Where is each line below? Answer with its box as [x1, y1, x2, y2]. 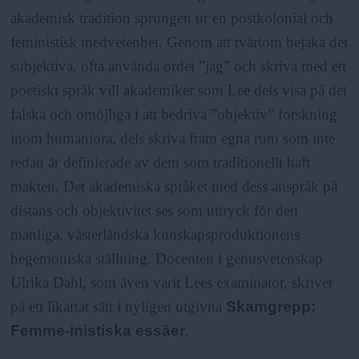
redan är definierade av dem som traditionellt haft [10, 154, 311, 171]
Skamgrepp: [226, 298, 317, 316]
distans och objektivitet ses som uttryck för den [10, 202, 299, 220]
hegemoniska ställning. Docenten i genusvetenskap [10, 250, 324, 268]
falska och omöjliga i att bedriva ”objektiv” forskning [10, 106, 338, 123]
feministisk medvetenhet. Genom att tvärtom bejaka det [10, 34, 349, 51]
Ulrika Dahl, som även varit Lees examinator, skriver [10, 274, 334, 292]
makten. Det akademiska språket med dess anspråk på [10, 178, 338, 196]
